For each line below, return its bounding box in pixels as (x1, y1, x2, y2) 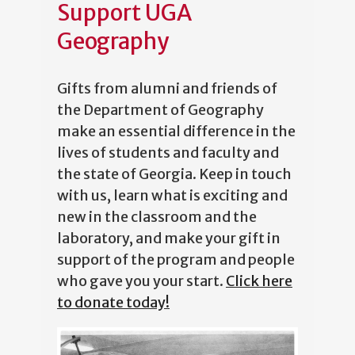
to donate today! (57, 289, 170, 308)
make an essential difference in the (57, 118, 296, 137)
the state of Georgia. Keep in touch (57, 161, 292, 180)
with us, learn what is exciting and (57, 182, 288, 201)
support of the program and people (57, 246, 295, 265)
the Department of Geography (57, 97, 264, 116)
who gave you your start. (57, 268, 226, 287)
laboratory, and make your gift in (57, 225, 281, 244)
